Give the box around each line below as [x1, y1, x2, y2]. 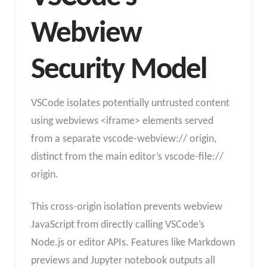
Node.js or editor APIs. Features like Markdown [30, 237, 235, 249]
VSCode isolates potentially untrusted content [30, 98, 229, 110]
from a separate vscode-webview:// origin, [30, 133, 216, 145]
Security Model [30, 54, 207, 86]
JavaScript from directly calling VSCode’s [30, 219, 204, 231]
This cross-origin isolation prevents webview [30, 201, 222, 213]
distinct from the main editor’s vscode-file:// [30, 151, 223, 163]
